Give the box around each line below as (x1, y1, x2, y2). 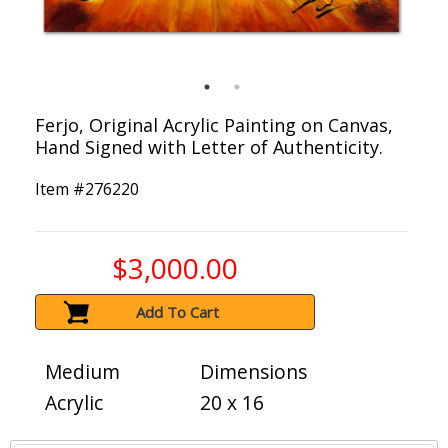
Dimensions (200, 358, 307, 386)
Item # (35, 178, 85, 201)
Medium (45, 358, 120, 386)
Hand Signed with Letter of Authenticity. (35, 135, 383, 160)
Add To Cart (136, 302, 220, 323)
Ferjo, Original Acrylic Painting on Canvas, (35, 113, 393, 138)
